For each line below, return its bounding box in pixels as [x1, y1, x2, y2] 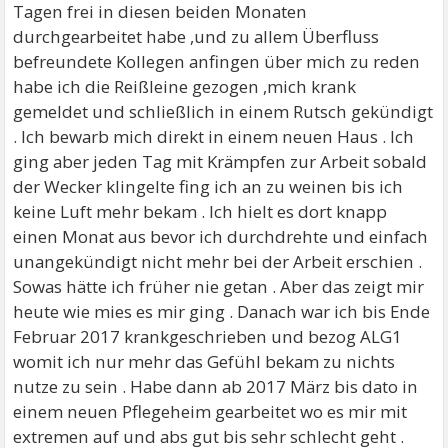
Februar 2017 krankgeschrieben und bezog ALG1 [13, 325, 403, 348]
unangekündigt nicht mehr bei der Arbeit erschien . [13, 250, 423, 273]
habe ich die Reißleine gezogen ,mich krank [13, 75, 357, 98]
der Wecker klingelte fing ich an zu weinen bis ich [13, 175, 404, 198]
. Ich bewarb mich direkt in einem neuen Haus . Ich [13, 125, 415, 148]
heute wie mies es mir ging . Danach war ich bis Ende [13, 300, 431, 323]
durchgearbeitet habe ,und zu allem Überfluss [13, 25, 380, 48]
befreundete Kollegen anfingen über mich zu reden [13, 50, 421, 73]
